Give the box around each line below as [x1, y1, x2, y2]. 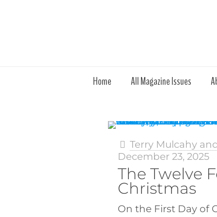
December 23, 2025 [118, 151, 210, 162]
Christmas [118, 179, 197, 198]
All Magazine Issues [131, 74, 191, 89]
